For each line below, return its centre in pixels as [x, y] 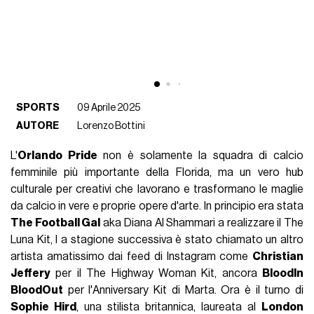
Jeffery [31, 274]
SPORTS [38, 108]
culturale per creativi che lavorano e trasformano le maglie [157, 190]
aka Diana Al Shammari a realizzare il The [202, 223]
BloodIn [282, 274]
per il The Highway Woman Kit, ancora [156, 274]
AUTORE [38, 126]
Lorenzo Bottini [111, 126]
